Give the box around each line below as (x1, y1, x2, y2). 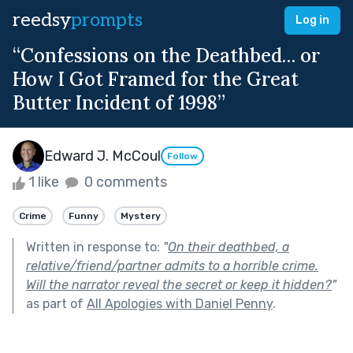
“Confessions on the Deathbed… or (13, 43, 320, 68)
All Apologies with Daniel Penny (87, 295, 273, 311)
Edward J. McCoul (44, 147, 161, 165)
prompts (71, 9, 143, 32)
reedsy (13, 9, 71, 32)
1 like (25, 173, 62, 191)
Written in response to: (26, 239, 163, 255)
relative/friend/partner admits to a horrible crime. (26, 258, 318, 273)
